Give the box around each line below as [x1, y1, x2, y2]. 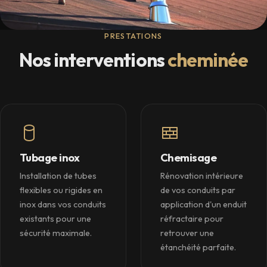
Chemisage [160, 151, 217, 165]
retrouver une [160, 228, 214, 239]
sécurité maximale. [20, 228, 92, 239]
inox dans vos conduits [20, 199, 106, 210]
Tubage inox [20, 151, 80, 165]
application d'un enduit [160, 199, 247, 210]
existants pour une [20, 213, 91, 225]
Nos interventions [18, 48, 167, 72]
